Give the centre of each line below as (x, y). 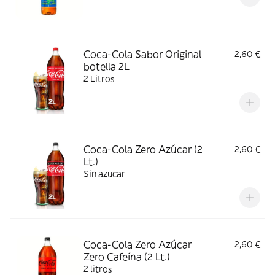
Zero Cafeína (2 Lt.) (127, 257)
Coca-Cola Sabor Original (142, 54)
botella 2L (107, 66)
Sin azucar (104, 174)
